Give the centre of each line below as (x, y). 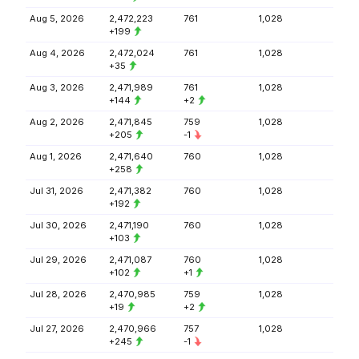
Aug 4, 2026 (57, 53)
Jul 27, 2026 (57, 329)
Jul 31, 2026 (56, 191)
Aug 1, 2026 (56, 156)
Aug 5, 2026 (57, 18)
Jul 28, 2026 (58, 294)
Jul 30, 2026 (58, 225)
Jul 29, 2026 (58, 260)
